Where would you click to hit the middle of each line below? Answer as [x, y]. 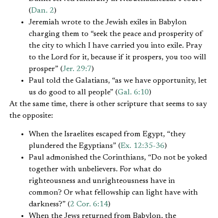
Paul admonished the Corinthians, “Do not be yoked [118, 158]
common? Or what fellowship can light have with [113, 193]
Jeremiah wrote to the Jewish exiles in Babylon [108, 22]
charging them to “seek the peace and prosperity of [116, 34]
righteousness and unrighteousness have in [102, 181]
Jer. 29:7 [77, 69]
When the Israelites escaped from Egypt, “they [107, 135]
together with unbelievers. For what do [95, 170]
